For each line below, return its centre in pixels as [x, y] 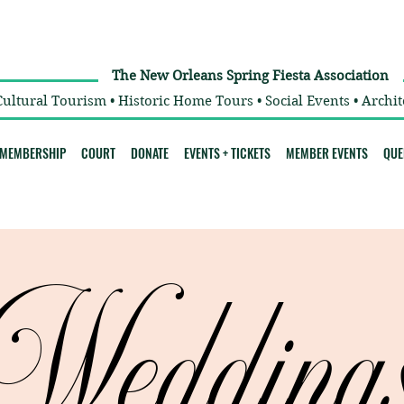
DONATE [150, 153]
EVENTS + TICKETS [228, 153]
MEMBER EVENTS [326, 153]
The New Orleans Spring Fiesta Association [250, 76]
